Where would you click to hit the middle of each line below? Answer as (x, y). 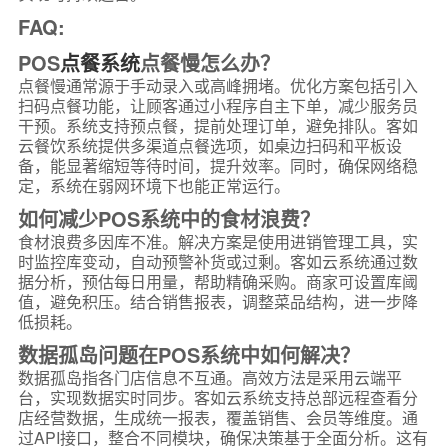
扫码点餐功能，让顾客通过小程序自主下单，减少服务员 (217, 105)
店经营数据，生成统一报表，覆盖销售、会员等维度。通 (217, 417)
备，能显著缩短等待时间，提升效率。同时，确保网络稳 (217, 165)
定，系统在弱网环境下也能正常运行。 (153, 185)
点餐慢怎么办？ (209, 62)
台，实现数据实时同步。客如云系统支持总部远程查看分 (217, 397)
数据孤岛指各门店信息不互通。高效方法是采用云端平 (209, 377)
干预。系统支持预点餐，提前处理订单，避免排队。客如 (217, 125)
